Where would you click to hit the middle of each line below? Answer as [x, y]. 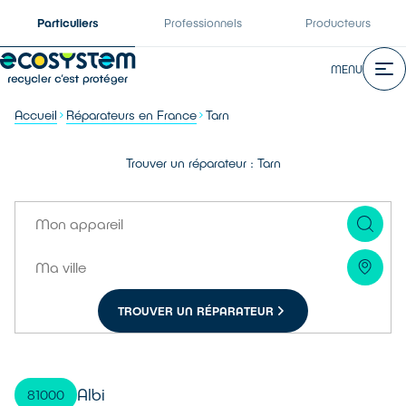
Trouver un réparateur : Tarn [203, 163]
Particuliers [68, 23]
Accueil [36, 115]
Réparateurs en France [131, 115]
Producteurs [338, 23]
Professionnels [203, 23]
